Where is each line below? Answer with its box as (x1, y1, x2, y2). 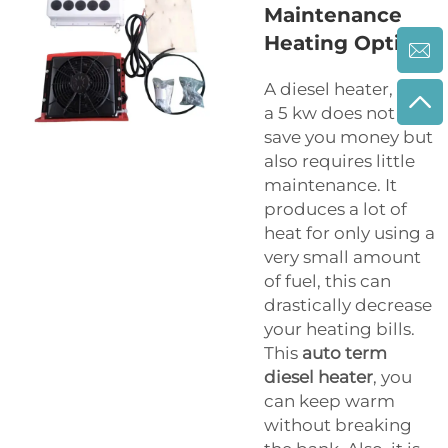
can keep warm (264, 391, 395, 412)
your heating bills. (264, 319, 415, 340)
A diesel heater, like (264, 79, 427, 100)
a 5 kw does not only (264, 103, 435, 124)
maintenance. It (264, 175, 397, 196)
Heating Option (264, 31, 427, 56)
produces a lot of (264, 199, 407, 220)
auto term (302, 343, 387, 364)
